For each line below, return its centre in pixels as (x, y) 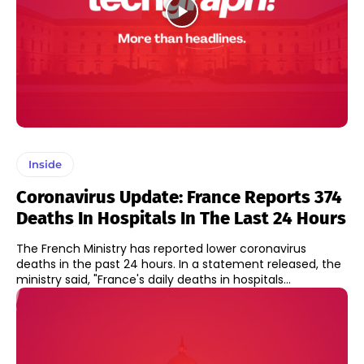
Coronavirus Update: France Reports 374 (179, 197)
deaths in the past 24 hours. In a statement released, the (97, 264)
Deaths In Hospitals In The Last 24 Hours (181, 219)
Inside (45, 165)
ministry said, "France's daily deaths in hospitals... (154, 280)
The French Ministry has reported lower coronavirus (161, 249)
